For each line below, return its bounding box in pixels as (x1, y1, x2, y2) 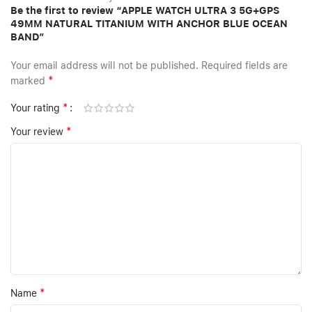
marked (10, 75, 48, 87)
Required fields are (201, 60, 288, 72)
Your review (10, 126, 66, 138)
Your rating (10, 102, 63, 114)
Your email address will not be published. (10, 60, 198, 72)
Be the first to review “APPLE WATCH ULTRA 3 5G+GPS (10, 5, 279, 17)
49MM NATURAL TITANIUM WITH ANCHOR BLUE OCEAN (10, 18, 288, 30)
